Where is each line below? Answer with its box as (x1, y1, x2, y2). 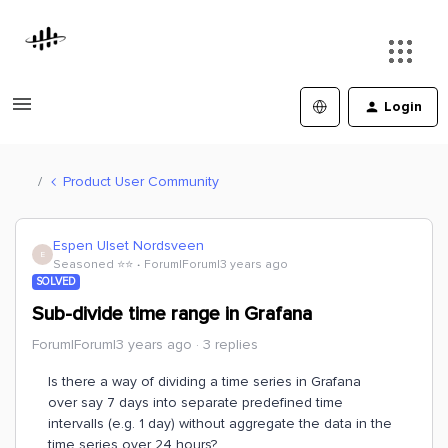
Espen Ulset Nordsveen (53, 237, 204, 254)
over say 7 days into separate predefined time (48, 394, 343, 411)
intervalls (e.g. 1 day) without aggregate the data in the (48, 415, 392, 432)
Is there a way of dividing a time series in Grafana (48, 373, 361, 390)
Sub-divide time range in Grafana (32, 302, 312, 326)
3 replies (203, 336, 258, 353)
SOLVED (36, 275, 76, 288)
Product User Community (63, 172, 219, 190)
